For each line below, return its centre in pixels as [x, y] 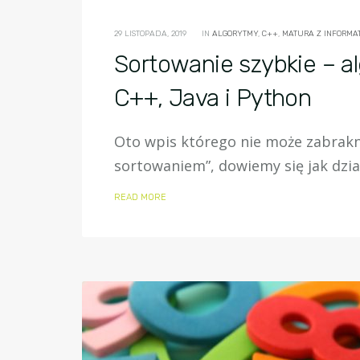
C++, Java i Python [213, 98]
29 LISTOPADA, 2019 [150, 34]
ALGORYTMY [235, 34]
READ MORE [140, 197]
